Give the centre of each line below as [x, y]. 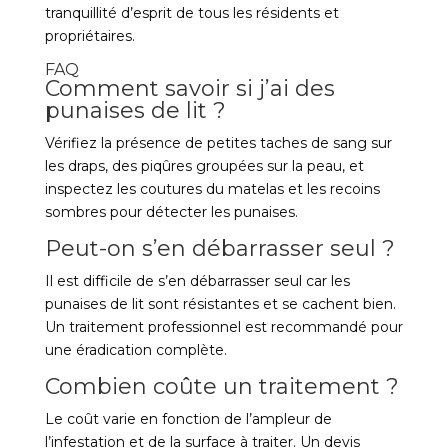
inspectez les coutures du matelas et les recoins [212, 189]
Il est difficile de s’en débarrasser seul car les [197, 281]
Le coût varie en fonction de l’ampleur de [188, 419]
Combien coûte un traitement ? [221, 386]
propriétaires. [89, 36]
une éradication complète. [135, 350]
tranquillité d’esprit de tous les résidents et [191, 13]
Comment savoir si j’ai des [189, 88]
